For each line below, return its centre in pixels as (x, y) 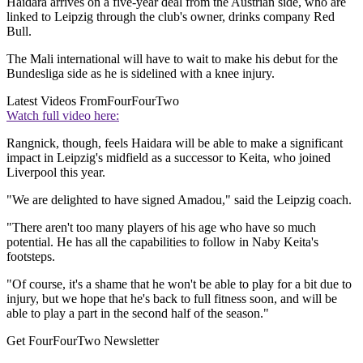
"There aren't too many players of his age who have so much (161, 228)
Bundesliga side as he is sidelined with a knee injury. (141, 74)
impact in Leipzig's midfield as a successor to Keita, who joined (169, 158)
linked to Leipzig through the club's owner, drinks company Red (171, 17)
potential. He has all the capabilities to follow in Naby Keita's (162, 242)
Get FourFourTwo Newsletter (83, 341)
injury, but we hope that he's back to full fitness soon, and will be (172, 299)
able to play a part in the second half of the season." (138, 314)
